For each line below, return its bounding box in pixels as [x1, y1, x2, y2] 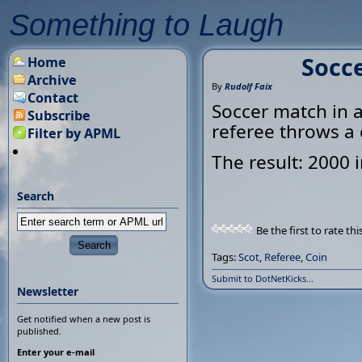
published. [17, 325, 61, 337]
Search [17, 188, 54, 204]
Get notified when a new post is [17, 313, 150, 325]
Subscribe [27, 107, 90, 124]
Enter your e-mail [17, 346, 95, 358]
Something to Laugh [9, 8, 284, 42]
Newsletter [17, 284, 78, 299]
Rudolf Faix [225, 80, 272, 92]
